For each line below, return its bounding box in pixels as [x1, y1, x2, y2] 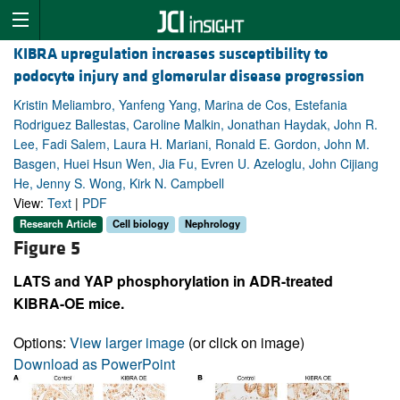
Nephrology [185, 216, 240, 231]
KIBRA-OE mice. [13, 292, 124, 313]
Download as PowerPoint [13, 353, 175, 374]
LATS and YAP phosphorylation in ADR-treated [13, 270, 333, 291]
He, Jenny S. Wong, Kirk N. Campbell [13, 174, 224, 193]
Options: [13, 331, 70, 353]
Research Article [20, 216, 96, 231]
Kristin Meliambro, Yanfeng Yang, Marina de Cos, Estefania [13, 96, 347, 114]
